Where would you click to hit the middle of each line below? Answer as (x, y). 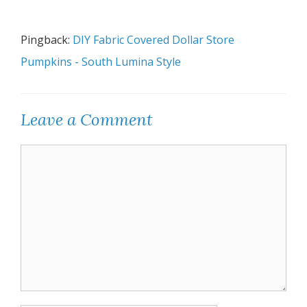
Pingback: (47, 40)
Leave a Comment (87, 120)
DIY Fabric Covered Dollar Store (153, 40)
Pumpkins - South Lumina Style (101, 62)
